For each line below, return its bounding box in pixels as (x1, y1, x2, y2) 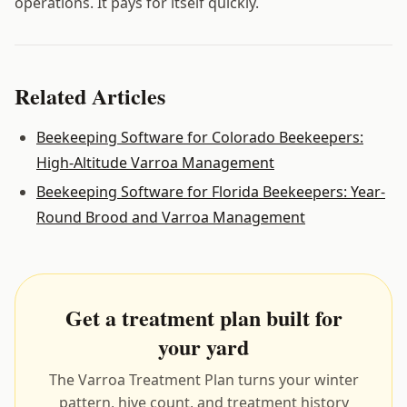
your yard (158, 330, 249, 362)
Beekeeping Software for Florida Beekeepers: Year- (36, 181, 385, 202)
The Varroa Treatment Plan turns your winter (48, 369, 359, 390)
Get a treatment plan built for (65, 301, 342, 333)
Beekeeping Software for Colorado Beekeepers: (36, 126, 363, 147)
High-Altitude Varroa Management (36, 152, 274, 173)
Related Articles (15, 79, 165, 112)
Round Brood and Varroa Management (36, 206, 305, 227)
